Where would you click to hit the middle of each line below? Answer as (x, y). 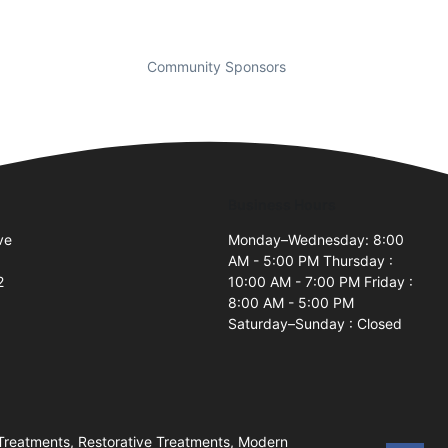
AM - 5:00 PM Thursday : (310, 260)
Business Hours (282, 204)
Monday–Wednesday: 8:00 (316, 239)
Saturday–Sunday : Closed (315, 323)
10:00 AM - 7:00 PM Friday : (320, 281)
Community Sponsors (216, 66)
